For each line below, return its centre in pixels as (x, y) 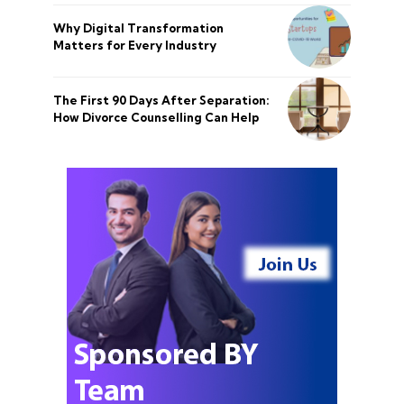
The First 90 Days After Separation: (161, 100)
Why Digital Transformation (138, 28)
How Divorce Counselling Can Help (156, 117)
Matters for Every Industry (135, 45)
